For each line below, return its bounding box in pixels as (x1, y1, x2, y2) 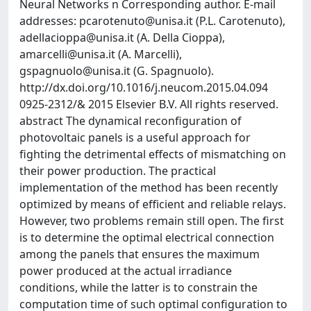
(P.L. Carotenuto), (193, 12, 285, 28)
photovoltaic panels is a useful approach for (19, 129, 251, 145)
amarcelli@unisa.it (19, 46, 115, 62)
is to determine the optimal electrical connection (19, 229, 274, 245)
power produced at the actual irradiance (19, 262, 232, 278)
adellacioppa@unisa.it (19, 29, 134, 45)
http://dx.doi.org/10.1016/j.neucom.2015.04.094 (19, 79, 268, 95)
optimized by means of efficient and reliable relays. (19, 196, 286, 212)
